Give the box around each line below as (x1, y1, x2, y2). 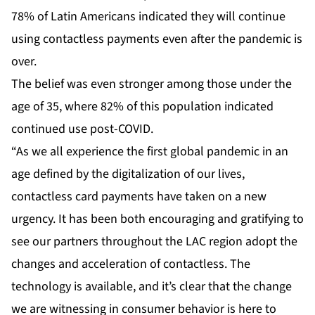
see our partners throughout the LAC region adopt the (11, 233, 297, 251)
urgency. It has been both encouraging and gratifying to (11, 210, 304, 229)
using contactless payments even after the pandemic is (11, 30, 302, 49)
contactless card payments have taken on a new (11, 188, 266, 206)
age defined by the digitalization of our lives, (11, 165, 245, 184)
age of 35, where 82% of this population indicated (11, 98, 274, 116)
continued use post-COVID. (11, 120, 153, 139)
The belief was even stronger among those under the (11, 75, 292, 94)
